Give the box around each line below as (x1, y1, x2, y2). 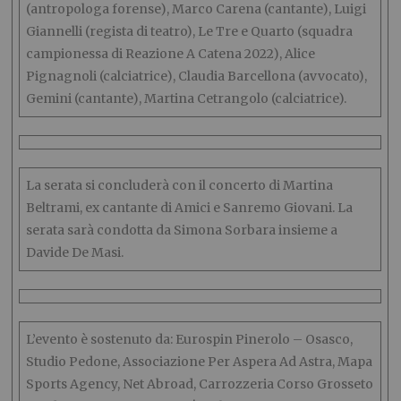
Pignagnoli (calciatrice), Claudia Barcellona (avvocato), (26, 68, 368, 84)
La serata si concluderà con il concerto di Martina (26, 177, 334, 193)
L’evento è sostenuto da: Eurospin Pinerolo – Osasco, (26, 331, 354, 347)
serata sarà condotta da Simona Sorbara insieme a (26, 222, 338, 238)
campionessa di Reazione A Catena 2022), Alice (26, 46, 316, 62)
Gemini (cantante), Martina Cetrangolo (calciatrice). (26, 90, 347, 107)
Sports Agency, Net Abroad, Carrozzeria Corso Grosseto (26, 376, 374, 392)
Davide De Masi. (26, 244, 124, 260)
